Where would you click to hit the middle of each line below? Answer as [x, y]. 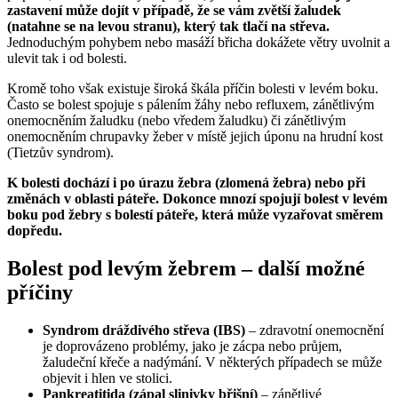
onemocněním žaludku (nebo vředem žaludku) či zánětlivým [176, 121]
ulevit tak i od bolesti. [67, 59]
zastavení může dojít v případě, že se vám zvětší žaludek [174, 11]
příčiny [40, 292]
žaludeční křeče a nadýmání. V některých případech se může [212, 362]
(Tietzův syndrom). [60, 153]
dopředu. [35, 231]
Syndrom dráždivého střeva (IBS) [144, 330]
